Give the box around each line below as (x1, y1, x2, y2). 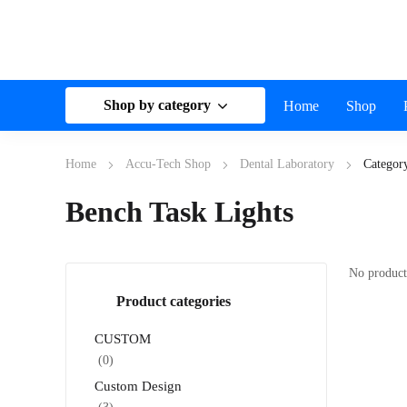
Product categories (116, 293, 231, 309)
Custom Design (94, 378, 182, 393)
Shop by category (104, 97, 211, 113)
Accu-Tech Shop (125, 156, 211, 171)
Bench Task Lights (65, 194, 293, 228)
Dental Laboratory (240, 156, 334, 171)
